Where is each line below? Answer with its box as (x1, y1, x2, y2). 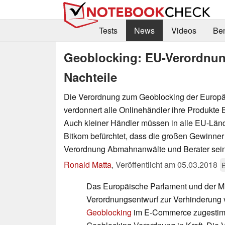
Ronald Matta (64, 158, 111, 170)
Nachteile (64, 68, 117, 85)
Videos (171, 25, 196, 37)
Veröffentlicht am (116, 158, 177, 170)
